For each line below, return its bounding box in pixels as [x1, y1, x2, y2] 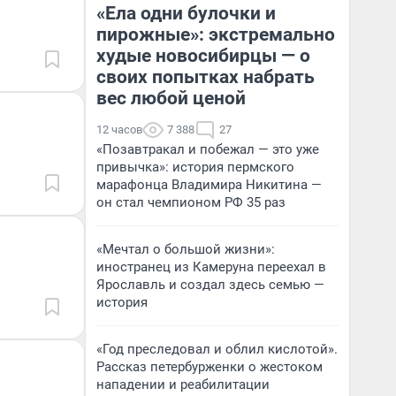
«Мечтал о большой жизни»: [96, 241, 275, 257]
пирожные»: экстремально [96, 24, 335, 45]
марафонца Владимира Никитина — [96, 177, 322, 193]
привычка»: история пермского [96, 159, 294, 175]
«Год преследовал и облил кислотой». [96, 341, 338, 357]
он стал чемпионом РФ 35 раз [96, 194, 286, 210]
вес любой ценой [96, 88, 246, 109]
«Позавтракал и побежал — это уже [96, 141, 319, 157]
